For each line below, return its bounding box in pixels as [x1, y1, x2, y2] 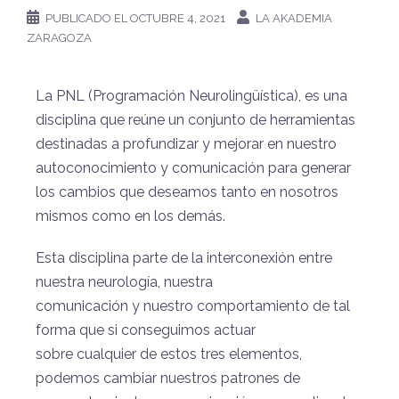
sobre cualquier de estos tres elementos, [36, 345, 302, 362]
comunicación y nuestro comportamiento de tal [36, 297, 350, 314]
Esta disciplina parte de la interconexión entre [36, 248, 332, 266]
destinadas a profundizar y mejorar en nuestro [36, 134, 337, 152]
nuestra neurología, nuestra [36, 273, 213, 290]
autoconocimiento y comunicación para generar [36, 159, 351, 176]
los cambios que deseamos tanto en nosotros [36, 183, 338, 200]
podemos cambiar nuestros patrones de [36, 369, 300, 387]
